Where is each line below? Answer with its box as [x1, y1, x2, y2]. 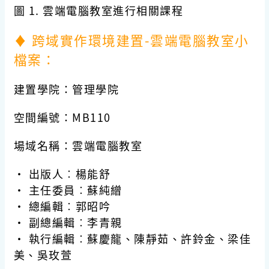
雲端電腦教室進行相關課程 [39, 2, 183, 19]
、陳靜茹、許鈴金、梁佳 [122, 231, 251, 247]
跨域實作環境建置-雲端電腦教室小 [28, 31, 249, 50]
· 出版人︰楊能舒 [13, 166, 110, 182]
